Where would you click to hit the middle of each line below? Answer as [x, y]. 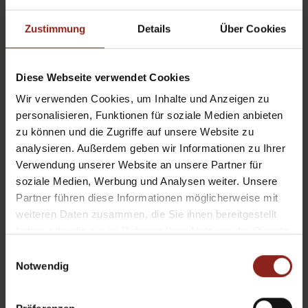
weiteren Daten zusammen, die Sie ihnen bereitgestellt [146, 214]
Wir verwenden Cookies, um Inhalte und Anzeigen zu [143, 99]
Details [154, 28]
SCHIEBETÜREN [154, 225]
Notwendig [42, 265]
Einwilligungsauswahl [53, 252]
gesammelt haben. [60, 247]
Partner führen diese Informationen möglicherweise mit [147, 198]
